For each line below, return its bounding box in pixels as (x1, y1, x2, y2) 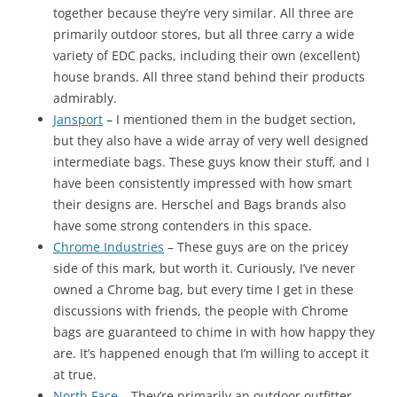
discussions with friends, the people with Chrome (53, 301, 348, 319)
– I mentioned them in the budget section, (103, 110, 356, 128)
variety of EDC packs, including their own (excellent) (53, 46, 360, 64)
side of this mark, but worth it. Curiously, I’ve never (53, 259, 355, 276)
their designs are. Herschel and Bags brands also (53, 195, 346, 213)
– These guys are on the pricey (164, 237, 348, 255)
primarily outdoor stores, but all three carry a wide (53, 25, 354, 43)
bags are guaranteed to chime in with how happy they (53, 323, 375, 340)
